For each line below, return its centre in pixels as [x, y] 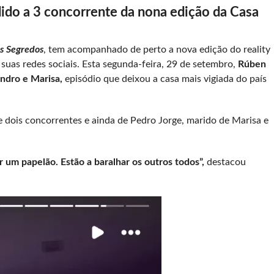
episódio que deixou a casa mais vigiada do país [164, 79]
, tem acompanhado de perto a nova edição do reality [157, 50]
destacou [226, 162]
